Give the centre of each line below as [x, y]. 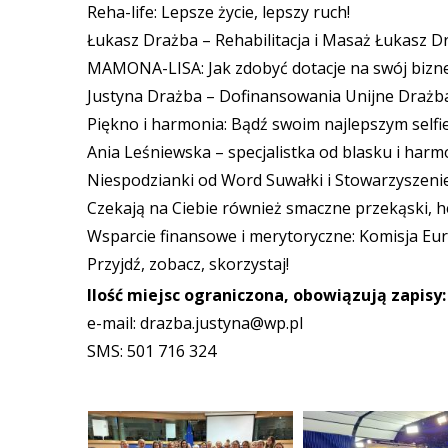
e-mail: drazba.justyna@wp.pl [195, 323]
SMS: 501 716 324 [151, 351]
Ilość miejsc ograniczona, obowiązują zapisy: [266, 295]
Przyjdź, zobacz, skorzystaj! [188, 264]
